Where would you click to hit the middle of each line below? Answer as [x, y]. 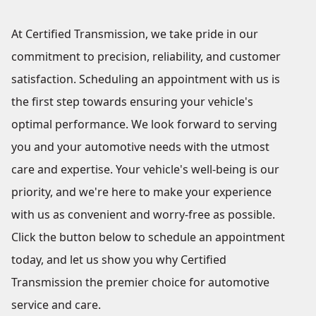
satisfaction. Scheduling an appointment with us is [146, 79]
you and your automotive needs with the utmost [140, 147]
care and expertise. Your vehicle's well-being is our [145, 169]
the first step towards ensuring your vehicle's [132, 102]
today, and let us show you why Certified [119, 260]
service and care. [56, 305]
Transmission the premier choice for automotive [140, 282]
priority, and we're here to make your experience [141, 192]
